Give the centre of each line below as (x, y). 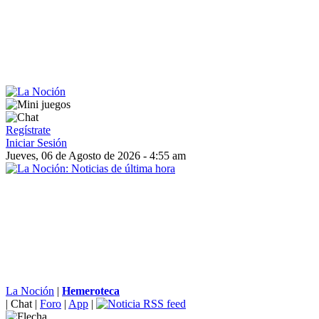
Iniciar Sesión (36, 143)
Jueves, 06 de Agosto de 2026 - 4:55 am (96, 156)
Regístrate (28, 130)
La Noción (30, 291)
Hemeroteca (91, 291)
